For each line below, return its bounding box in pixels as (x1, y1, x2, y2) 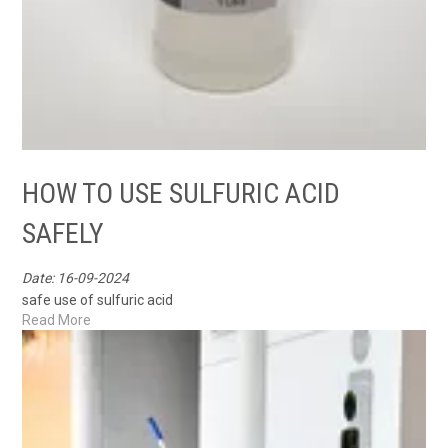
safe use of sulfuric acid (22, 291, 174, 308)
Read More (22, 311, 92, 328)
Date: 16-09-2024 (22, 269, 130, 286)
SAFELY (22, 216, 105, 250)
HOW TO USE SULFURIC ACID (22, 176, 341, 210)
